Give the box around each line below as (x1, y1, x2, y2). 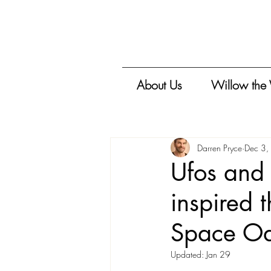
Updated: (171, 249, 206, 260)
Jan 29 (206, 249, 230, 260)
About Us (137, 77, 182, 93)
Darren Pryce (197, 142, 242, 154)
